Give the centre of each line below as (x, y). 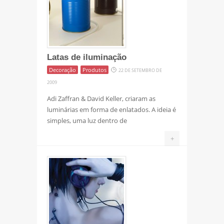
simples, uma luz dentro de (87, 120)
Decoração (62, 69)
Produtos (94, 69)
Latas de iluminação (87, 57)
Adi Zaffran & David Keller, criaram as (101, 98)
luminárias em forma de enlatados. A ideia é (111, 109)
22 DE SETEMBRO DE (140, 70)
